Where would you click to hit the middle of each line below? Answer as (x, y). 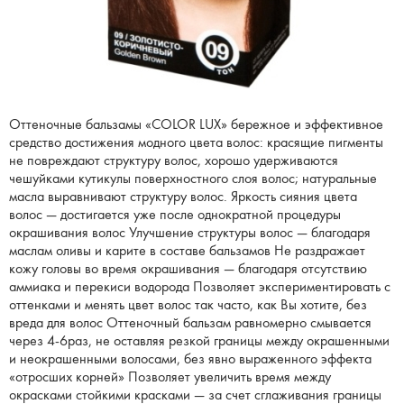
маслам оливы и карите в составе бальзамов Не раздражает (187, 251)
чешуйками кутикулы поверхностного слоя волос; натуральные (193, 179)
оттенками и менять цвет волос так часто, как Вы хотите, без (188, 305)
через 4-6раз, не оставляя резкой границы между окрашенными (199, 341)
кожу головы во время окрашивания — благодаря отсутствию (188, 269)
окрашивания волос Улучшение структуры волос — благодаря (189, 233)
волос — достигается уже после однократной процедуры (174, 215)
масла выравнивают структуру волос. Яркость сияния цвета (183, 197)
